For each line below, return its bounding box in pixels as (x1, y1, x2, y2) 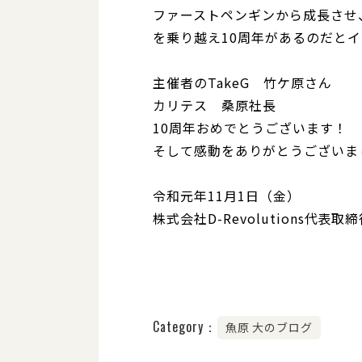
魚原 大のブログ (225, 319, 313, 335)
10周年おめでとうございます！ (153, 118, 347, 137)
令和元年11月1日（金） (153, 186, 301, 205)
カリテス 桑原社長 (153, 95, 276, 115)
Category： (153, 317, 217, 336)
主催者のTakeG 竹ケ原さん (153, 73, 332, 92)
